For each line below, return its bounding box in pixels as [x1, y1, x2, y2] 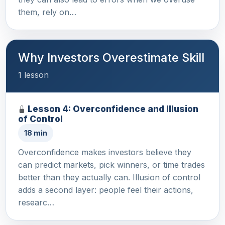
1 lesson [18, 69, 49, 80]
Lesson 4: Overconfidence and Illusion [28, 103, 198, 114]
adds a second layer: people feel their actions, [18, 184, 193, 195]
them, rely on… [18, 7, 76, 17]
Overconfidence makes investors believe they [18, 147, 191, 157]
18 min [24, 128, 47, 137]
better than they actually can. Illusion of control [18, 172, 200, 182]
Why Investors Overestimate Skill [18, 50, 204, 65]
